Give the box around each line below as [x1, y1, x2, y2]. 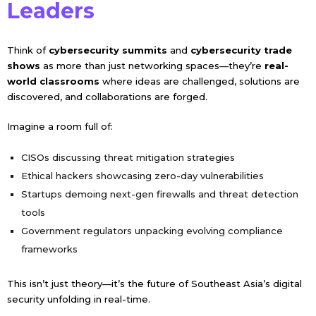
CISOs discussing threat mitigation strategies [20, 151, 235, 163]
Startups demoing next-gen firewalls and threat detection [20, 188, 298, 200]
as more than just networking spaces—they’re [39, 59, 265, 71]
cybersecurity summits [48, 44, 167, 56]
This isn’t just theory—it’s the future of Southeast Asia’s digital [6, 277, 302, 289]
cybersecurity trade [190, 44, 292, 56]
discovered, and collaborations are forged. [6, 90, 210, 102]
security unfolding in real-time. [6, 293, 150, 305]
